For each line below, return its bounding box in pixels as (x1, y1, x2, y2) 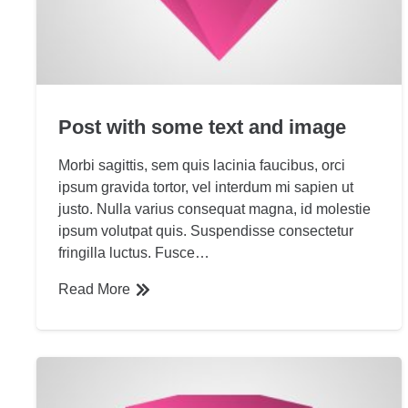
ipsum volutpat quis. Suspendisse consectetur (58, 223, 353, 240)
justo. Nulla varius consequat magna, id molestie (58, 201, 371, 218)
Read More (58, 281, 130, 298)
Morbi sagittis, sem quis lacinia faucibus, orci (58, 158, 345, 174)
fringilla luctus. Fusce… (58, 245, 209, 261)
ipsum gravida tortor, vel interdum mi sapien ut (58, 179, 353, 196)
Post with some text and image (58, 116, 346, 139)
